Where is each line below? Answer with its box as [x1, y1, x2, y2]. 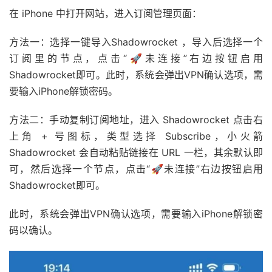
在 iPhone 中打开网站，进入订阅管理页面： [9, 7, 202, 20]
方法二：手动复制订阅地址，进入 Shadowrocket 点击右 [9, 114, 263, 126]
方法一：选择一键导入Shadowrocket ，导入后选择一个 [9, 36, 263, 49]
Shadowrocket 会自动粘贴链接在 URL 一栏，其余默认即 [9, 146, 263, 159]
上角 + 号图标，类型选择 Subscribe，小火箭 [9, 130, 263, 143]
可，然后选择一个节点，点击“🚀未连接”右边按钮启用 [9, 163, 263, 175]
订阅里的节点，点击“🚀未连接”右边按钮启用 [9, 52, 263, 65]
